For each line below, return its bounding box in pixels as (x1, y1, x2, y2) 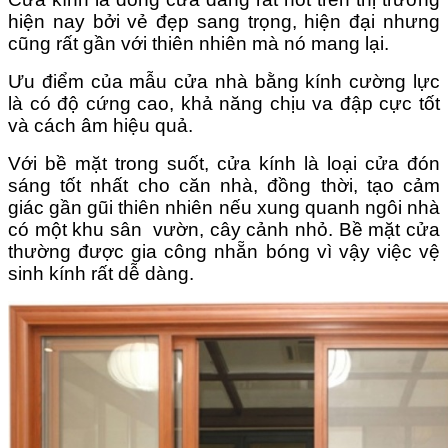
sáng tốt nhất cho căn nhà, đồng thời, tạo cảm (8, 174, 440, 196)
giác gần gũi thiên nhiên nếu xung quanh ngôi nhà (8, 196, 440, 218)
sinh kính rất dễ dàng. (8, 262, 194, 284)
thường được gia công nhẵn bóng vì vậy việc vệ (8, 240, 440, 262)
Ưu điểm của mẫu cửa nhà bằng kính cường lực (8, 70, 440, 92)
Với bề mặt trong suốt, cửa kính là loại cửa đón (8, 152, 440, 174)
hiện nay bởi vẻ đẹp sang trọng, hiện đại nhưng (8, 10, 440, 32)
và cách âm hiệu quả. (8, 114, 193, 136)
